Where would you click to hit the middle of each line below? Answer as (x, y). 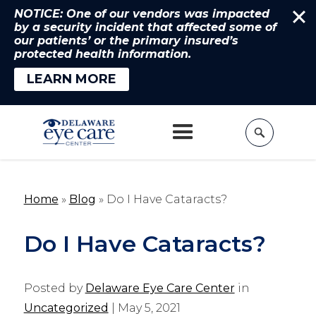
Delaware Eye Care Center (160, 288)
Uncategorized (66, 308)
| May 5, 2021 (144, 308)
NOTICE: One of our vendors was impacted (142, 14)
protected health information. (103, 54)
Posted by (54, 288)
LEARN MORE (72, 79)
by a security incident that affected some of (145, 27)
